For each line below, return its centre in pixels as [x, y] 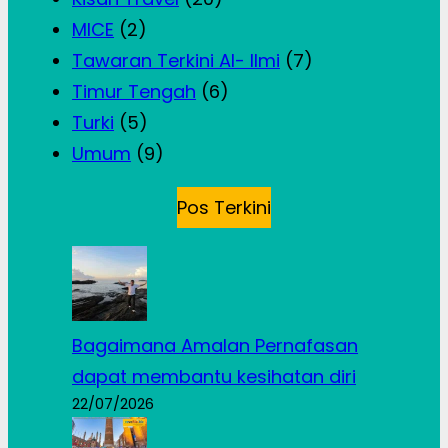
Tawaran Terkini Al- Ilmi [176, 61]
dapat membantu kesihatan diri [214, 377]
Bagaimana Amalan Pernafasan [215, 346]
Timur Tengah [134, 92]
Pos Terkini [224, 208]
